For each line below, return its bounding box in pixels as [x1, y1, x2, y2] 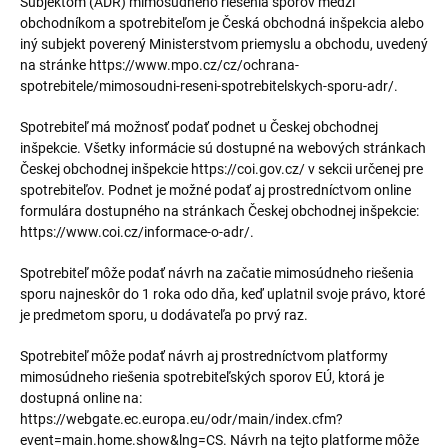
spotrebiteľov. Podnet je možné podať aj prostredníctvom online [20, 182, 411, 198]
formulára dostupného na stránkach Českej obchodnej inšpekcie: [20, 203, 419, 219]
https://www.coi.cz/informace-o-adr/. [20, 224, 254, 240]
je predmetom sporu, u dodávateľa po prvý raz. [20, 307, 308, 323]
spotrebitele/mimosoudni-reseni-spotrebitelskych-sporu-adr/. [20, 78, 398, 94]
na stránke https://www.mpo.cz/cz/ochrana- [20, 57, 299, 73]
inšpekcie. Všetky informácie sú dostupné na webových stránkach [20, 140, 426, 156]
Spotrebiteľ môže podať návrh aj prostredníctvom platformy [20, 348, 388, 364]
